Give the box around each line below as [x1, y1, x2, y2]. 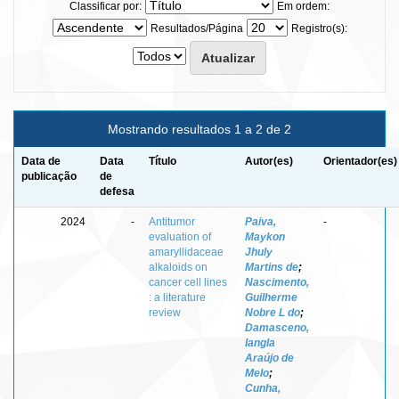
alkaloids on [149, 260, 208, 273]
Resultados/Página [150, 21, 243, 35]
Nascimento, [245, 275, 309, 289]
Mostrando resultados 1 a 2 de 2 [108, 121, 291, 136]
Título [149, 154, 176, 167]
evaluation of [149, 230, 211, 243]
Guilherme [245, 290, 297, 304]
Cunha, [245, 381, 281, 395]
